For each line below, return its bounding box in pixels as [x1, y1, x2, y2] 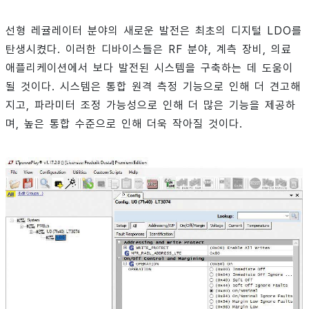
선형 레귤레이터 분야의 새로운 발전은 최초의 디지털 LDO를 [6, 23, 302, 37]
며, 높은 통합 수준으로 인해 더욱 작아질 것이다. [6, 117, 243, 130]
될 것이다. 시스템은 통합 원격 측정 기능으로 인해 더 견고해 [6, 79, 301, 93]
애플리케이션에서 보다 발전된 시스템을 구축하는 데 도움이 [6, 61, 293, 74]
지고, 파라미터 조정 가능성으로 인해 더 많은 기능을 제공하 [6, 98, 296, 112]
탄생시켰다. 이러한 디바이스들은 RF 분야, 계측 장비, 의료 [6, 42, 292, 56]
